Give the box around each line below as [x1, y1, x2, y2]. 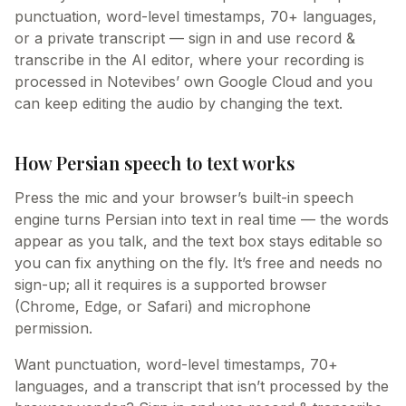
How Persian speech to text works [14, 150, 295, 175]
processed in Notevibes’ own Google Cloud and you [14, 72, 372, 91]
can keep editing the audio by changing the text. [14, 94, 343, 112]
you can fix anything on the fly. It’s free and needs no [14, 254, 382, 272]
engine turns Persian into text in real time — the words [14, 210, 389, 228]
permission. [14, 319, 92, 337]
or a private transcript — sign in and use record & [14, 29, 355, 47]
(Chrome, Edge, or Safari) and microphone [14, 297, 311, 315]
